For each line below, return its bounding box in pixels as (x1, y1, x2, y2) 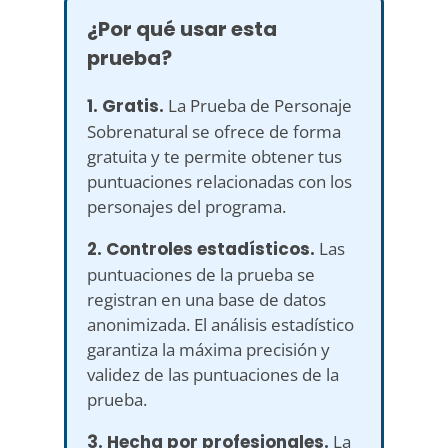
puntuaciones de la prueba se (87, 262, 315, 286)
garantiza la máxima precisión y (87, 337, 330, 361)
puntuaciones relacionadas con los (87, 169, 352, 193)
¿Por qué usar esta (87, 14, 277, 43)
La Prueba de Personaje (164, 93, 352, 117)
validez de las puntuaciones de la (87, 362, 339, 386)
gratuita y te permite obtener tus (87, 144, 342, 168)
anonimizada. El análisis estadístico (87, 312, 354, 336)
